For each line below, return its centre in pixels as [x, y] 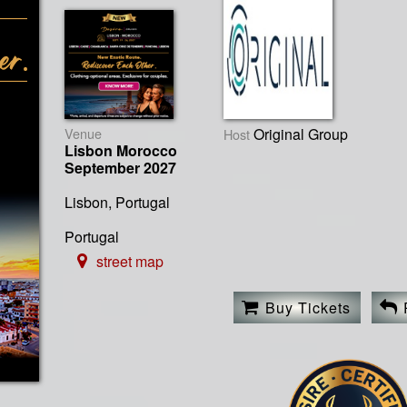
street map [130, 261]
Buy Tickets [308, 307]
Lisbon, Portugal [117, 202]
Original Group [300, 134]
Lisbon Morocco [120, 150]
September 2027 [120, 167]
